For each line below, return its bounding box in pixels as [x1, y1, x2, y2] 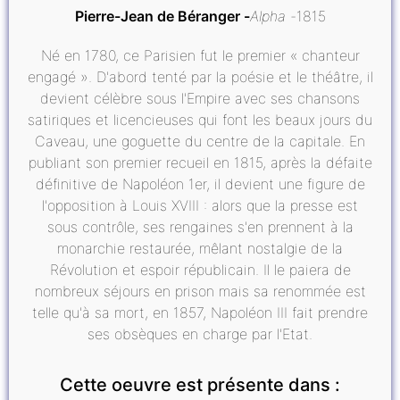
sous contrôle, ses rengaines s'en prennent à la [46, 217, 354, 236]
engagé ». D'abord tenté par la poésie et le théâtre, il [27, 67, 373, 86]
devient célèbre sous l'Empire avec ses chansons [40, 88, 360, 107]
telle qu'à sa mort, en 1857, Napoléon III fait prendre [32, 303, 368, 321]
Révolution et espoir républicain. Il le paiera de [49, 260, 351, 279]
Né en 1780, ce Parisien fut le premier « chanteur [40, 46, 360, 64]
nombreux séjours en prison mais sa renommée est [34, 281, 366, 300]
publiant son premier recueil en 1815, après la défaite [28, 153, 372, 171]
